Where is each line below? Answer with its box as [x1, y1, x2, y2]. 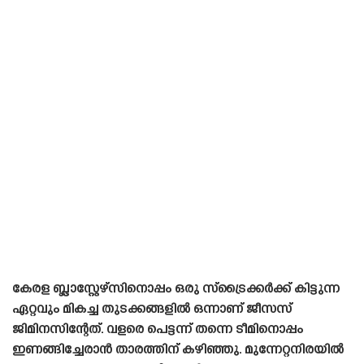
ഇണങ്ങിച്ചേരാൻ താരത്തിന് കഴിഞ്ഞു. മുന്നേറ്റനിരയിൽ [12, 342, 344, 358]
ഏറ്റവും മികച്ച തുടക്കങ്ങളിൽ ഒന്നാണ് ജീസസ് [12, 301, 292, 318]
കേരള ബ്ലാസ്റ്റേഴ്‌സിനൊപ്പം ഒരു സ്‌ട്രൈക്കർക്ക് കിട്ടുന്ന [12, 281, 340, 297]
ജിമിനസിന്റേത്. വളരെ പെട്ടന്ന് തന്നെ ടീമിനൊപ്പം [12, 322, 303, 338]
